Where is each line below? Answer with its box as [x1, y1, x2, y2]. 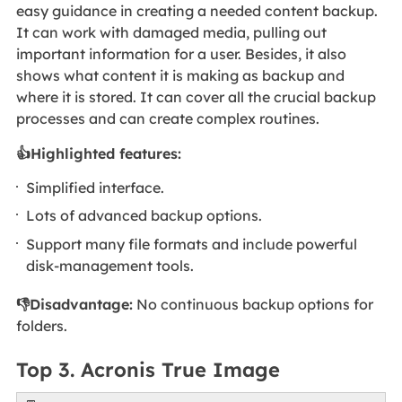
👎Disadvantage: [15, 294, 133, 313]
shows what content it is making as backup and [15, 66, 345, 85]
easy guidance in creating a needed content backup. [15, 2, 378, 21]
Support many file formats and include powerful [26, 234, 358, 253]
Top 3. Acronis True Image [15, 357, 280, 383]
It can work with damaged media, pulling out [15, 23, 327, 42]
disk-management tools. [26, 256, 195, 275]
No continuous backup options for [132, 294, 373, 313]
